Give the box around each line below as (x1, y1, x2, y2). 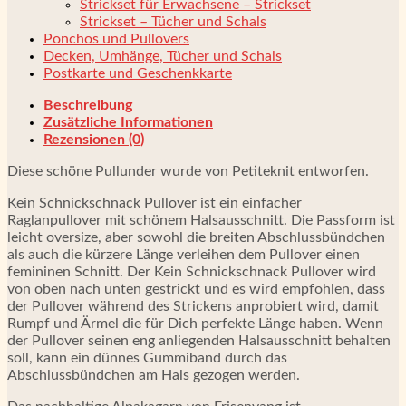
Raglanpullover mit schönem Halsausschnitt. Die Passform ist (7, 213, 395, 228)
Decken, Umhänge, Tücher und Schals (43, 49, 282, 64)
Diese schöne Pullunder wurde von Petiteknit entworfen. (7, 164, 369, 179)
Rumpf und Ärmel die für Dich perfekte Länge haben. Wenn (7, 316, 383, 332)
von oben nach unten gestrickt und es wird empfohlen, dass (7, 282, 385, 297)
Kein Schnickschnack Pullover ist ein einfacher (7, 196, 302, 211)
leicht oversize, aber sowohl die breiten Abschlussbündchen (7, 230, 385, 246)
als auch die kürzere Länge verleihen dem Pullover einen (7, 247, 360, 263)
